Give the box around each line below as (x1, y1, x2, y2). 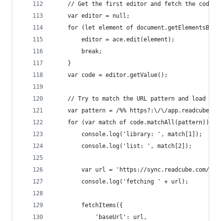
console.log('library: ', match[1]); (54, 131, 202, 138)
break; (54, 48, 102, 55)
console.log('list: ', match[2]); (54, 143, 192, 149)
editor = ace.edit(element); (54, 36, 175, 43)
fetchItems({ (54, 202, 123, 209)
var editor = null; (54, 12, 130, 19)
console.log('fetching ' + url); (54, 178, 188, 185)
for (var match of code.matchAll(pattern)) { (54, 119, 216, 126)
